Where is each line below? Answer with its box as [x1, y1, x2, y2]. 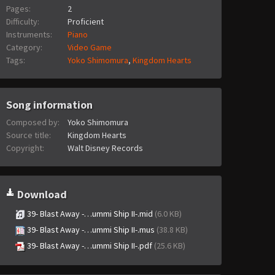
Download [15, 187, 67, 202]
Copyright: [6, 142, 44, 154]
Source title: [6, 130, 51, 141]
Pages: [6, 3, 31, 15]
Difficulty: [6, 16, 39, 28]
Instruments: [6, 29, 52, 41]
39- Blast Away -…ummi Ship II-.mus [25, 224, 157, 236]
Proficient [67, 16, 104, 28]
